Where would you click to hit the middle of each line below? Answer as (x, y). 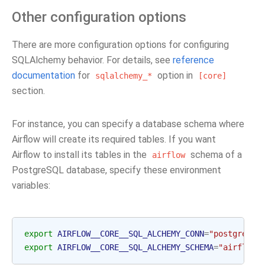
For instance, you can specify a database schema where (128, 124)
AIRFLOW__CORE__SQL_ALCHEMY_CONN (131, 234)
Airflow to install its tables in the (80, 155)
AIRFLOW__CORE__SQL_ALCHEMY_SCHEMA (135, 247)
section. (28, 91)
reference (193, 60)
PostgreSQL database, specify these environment (117, 170)
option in (175, 75)
